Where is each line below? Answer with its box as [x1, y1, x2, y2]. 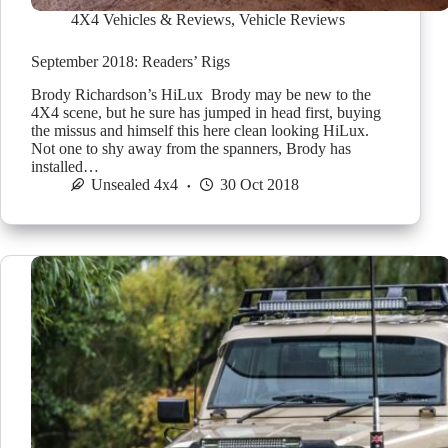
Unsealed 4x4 [91, 176, 178, 194]
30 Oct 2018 [220, 176, 299, 194]
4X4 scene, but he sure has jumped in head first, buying [31, 104, 381, 122]
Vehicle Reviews [239, 11, 345, 29]
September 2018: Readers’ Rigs [31, 53, 230, 71]
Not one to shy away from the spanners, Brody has [31, 140, 351, 158]
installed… [31, 158, 99, 176]
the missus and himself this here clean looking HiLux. [31, 122, 369, 140]
